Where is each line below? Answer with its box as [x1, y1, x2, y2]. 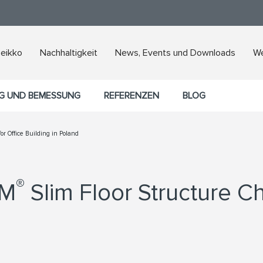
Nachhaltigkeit [40, 47, 97, 59]
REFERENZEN [104, 90, 159, 102]
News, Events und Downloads [115, 47, 235, 59]
